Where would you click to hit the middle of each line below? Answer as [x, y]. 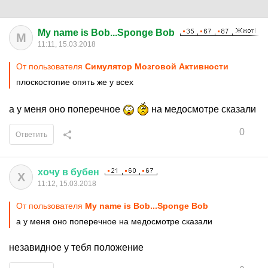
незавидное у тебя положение [76, 247]
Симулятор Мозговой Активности [157, 66]
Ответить [31, 135]
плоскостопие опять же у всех [75, 82]
